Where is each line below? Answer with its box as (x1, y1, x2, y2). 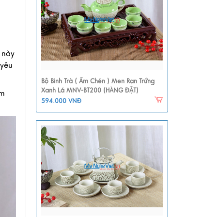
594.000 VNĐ (41, 97, 81, 106)
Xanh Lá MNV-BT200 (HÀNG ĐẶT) (41, 87, 139, 95)
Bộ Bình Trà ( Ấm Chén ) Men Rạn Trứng (41, 77, 155, 86)
